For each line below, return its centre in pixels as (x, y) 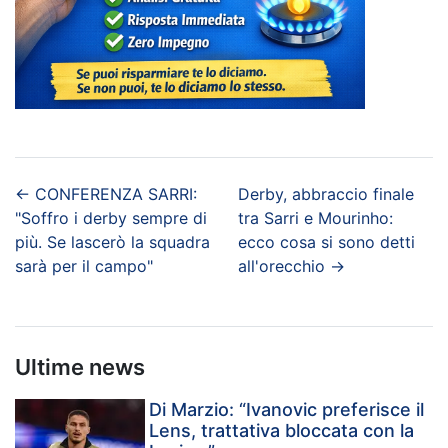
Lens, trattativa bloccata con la (282, 430)
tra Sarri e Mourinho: (316, 217)
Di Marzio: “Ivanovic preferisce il (287, 409)
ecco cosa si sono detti (327, 241)
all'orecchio (282, 265)
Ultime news (80, 366)
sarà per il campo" (84, 265)
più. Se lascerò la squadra (112, 241)
